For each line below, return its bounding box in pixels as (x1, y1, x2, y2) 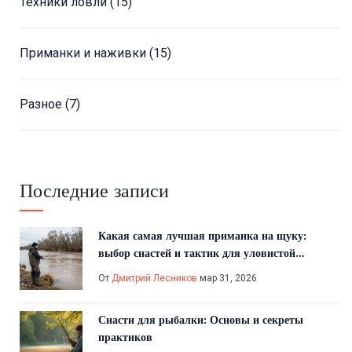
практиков (98, 330, 152, 345)
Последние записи (20, 179, 169, 203)
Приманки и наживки (20, 46, 149, 61)
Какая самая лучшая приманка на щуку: (98, 229, 306, 244)
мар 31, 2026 (197, 273, 257, 284)
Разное (20, 97, 65, 112)
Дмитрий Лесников (112, 273, 197, 284)
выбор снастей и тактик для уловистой (98, 246, 295, 261)
